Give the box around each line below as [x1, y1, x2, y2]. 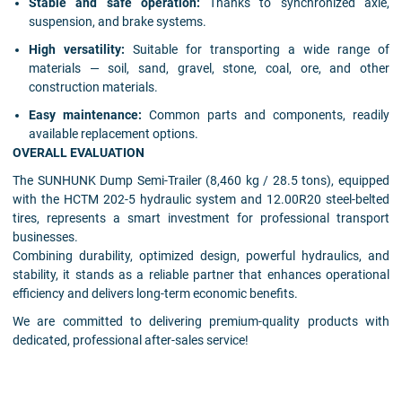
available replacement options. [29, 127, 199, 142]
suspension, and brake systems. [29, 14, 207, 30]
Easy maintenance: [29, 108, 143, 123]
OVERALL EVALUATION [13, 145, 144, 161]
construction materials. [29, 80, 159, 95]
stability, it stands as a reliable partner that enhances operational [13, 267, 389, 283]
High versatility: [29, 42, 126, 57]
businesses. [13, 230, 78, 245]
